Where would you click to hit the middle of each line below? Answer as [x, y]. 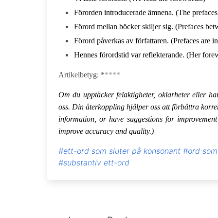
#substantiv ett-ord [94, 163]
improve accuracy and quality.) [106, 131]
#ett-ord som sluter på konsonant [119, 151]
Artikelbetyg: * [82, 75]
